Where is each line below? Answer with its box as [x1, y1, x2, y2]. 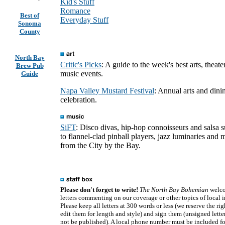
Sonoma [18, 20, 41, 27]
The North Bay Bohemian [140, 186, 208, 193]
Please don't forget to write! [60, 186, 138, 193]
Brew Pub [16, 62, 44, 69]
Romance [60, 7, 90, 15]
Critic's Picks [60, 60, 101, 69]
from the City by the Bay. [60, 141, 141, 150]
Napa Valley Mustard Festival [60, 86, 154, 95]
